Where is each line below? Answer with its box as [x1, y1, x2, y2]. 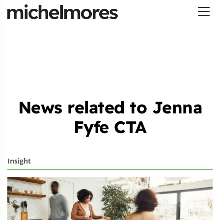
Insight [7, 156, 31, 165]
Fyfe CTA [73, 116, 147, 137]
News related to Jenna [18, 97, 202, 118]
